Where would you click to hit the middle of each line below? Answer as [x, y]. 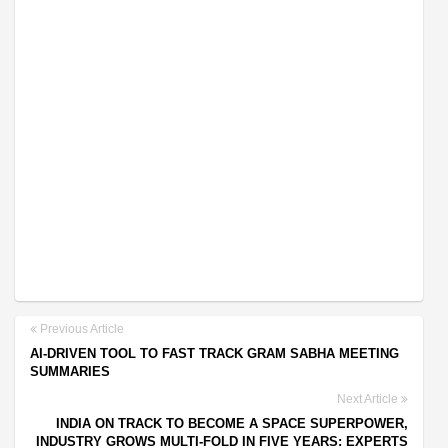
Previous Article [80, 328]
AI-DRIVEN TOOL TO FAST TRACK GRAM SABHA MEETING [214, 353]
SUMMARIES [70, 371]
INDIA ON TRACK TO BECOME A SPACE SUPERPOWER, [232, 423]
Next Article [369, 398]
